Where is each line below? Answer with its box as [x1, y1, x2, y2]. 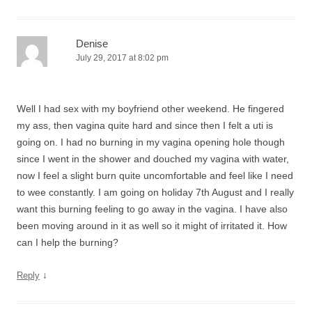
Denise [76, 38, 108, 49]
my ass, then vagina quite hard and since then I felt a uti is [17, 120, 273, 131]
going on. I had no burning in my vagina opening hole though [17, 136, 285, 148]
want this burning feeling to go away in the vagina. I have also [17, 203, 288, 214]
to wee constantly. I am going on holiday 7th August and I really [17, 187, 294, 198]
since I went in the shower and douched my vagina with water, [17, 153, 289, 164]
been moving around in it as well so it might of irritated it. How [17, 220, 287, 231]
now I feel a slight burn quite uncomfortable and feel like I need [17, 170, 293, 181]
